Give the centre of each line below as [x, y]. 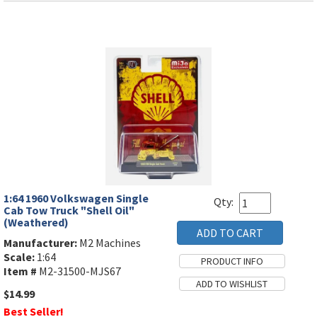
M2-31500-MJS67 [79, 271]
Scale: [19, 257]
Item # [20, 271]
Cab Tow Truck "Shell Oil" [69, 211]
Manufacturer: [40, 243]
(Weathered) [36, 223]
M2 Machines [109, 243]
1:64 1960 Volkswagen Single [76, 198]
